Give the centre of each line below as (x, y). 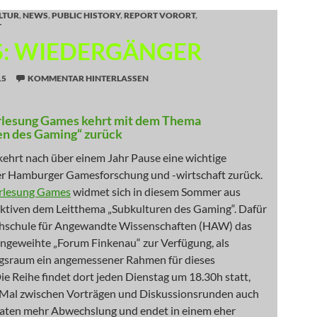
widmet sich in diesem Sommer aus (156, 192)
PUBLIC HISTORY (86, 16)
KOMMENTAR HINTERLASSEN (88, 79)
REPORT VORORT (160, 16)
